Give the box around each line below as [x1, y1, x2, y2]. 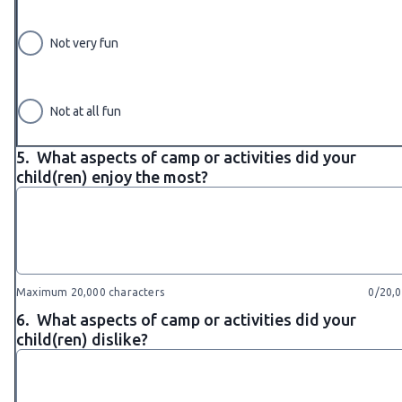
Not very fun [50, 35, 118, 50]
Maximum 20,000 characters [16, 285, 164, 298]
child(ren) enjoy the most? [16, 167, 212, 186]
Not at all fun [50, 103, 121, 118]
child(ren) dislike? [16, 329, 152, 348]
